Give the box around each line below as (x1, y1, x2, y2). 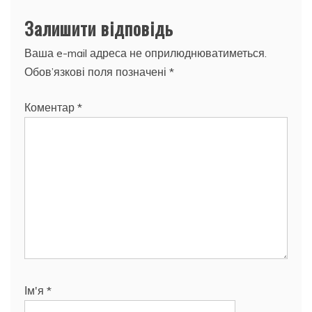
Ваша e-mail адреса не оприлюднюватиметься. (24, 45, 267, 60)
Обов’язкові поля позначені (24, 64, 169, 79)
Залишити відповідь (24, 14, 173, 42)
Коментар (24, 100, 77, 114)
